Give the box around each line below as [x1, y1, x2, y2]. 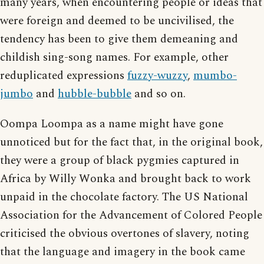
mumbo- [193, 67, 237, 84]
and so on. [131, 85, 186, 103]
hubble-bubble [58, 85, 131, 103]
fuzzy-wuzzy [127, 67, 187, 84]
